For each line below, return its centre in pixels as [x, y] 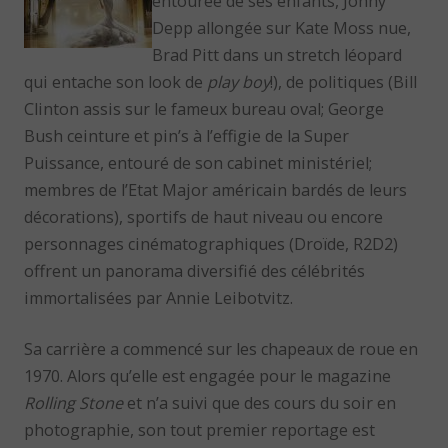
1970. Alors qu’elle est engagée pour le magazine [208, 376]
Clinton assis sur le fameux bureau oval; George [204, 108]
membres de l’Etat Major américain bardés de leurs [216, 189]
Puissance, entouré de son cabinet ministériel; [198, 162]
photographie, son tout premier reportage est [200, 430]
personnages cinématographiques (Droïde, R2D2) [211, 243]
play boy [239, 81]
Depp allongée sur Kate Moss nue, [282, 27]
